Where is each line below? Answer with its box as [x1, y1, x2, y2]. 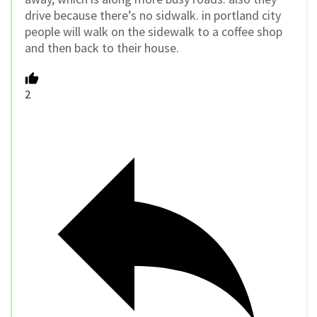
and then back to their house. [25, 40, 179, 57]
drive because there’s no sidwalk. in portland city [25, 7, 281, 24]
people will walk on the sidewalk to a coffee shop [25, 23, 282, 40]
